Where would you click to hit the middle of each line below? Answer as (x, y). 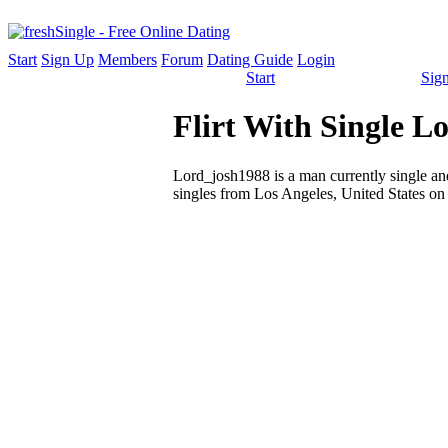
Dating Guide (250, 59)
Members (127, 59)
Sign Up (67, 59)
